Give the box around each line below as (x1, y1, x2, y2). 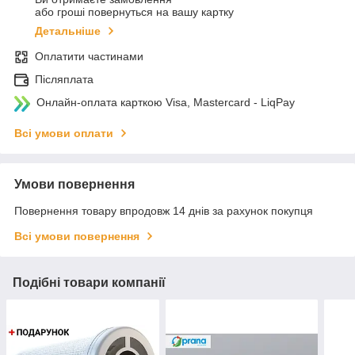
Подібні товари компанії (13, 276, 166, 290)
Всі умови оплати (14, 127, 113, 140)
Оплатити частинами (35, 50, 143, 63)
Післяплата (35, 73, 94, 86)
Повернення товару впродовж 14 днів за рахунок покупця (14, 204, 313, 218)
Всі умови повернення (14, 230, 139, 243)
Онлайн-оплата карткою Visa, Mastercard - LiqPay (36, 96, 295, 109)
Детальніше (35, 25, 101, 38)
